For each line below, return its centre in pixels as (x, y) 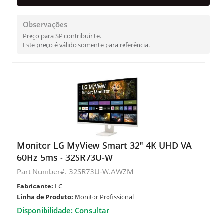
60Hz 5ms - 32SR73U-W (65, 157)
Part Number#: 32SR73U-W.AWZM (75, 171)
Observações (45, 24)
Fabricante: (35, 186)
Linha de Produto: (45, 197)
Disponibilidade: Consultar (63, 210)
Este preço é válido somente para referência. (86, 45)
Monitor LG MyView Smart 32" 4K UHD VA (104, 145)
